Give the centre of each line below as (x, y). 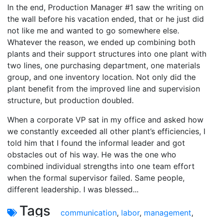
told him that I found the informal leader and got (96, 143)
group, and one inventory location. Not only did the (101, 77)
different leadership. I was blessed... (73, 189)
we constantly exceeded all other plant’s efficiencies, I (106, 131)
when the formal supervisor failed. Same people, (96, 178)
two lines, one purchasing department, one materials (104, 65)
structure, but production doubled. (70, 100)
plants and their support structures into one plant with (107, 54)
